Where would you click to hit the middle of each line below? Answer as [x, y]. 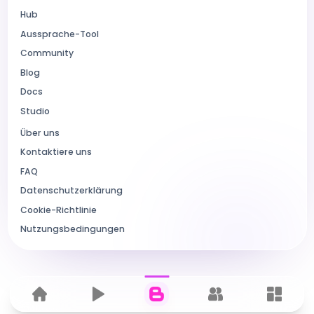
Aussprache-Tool [60, 34]
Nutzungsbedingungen [73, 229]
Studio [35, 111]
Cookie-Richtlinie [59, 210]
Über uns [40, 132]
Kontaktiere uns [56, 152]
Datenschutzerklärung [71, 191]
